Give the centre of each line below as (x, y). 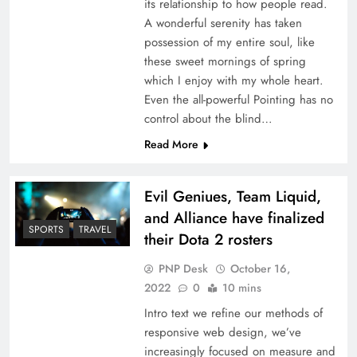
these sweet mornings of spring (225, 62)
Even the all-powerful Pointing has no (238, 100)
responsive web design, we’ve (222, 333)
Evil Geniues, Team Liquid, (232, 197)
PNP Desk (183, 269)
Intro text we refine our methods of (233, 314)
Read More (171, 145)
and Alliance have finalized (234, 218)
